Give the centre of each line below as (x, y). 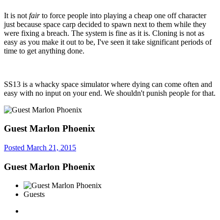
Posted (15, 148)
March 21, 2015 (51, 148)
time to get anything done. (44, 51)
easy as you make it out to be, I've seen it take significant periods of (108, 42)
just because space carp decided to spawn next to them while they (105, 24)
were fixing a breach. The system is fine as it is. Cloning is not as (104, 33)
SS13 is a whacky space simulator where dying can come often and (108, 84)
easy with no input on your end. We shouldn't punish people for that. (110, 93)
